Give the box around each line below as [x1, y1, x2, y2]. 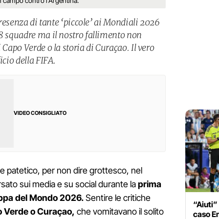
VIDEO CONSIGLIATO [14, 109, 66, 117]
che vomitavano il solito [75, 206, 164, 217]
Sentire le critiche [84, 193, 151, 203]
